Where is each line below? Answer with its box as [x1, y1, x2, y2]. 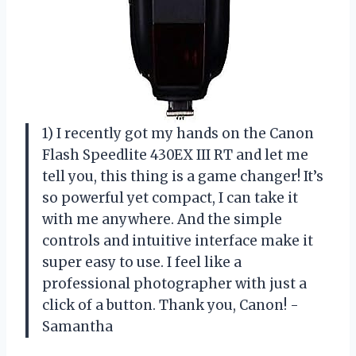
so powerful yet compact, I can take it [42, 188, 298, 207]
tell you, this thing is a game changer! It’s [42, 167, 323, 185]
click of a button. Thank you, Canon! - [42, 296, 299, 314]
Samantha [42, 317, 113, 335]
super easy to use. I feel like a [42, 253, 242, 271]
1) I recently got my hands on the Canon [42, 124, 314, 142]
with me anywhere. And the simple [42, 210, 282, 228]
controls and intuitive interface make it [42, 231, 313, 250]
